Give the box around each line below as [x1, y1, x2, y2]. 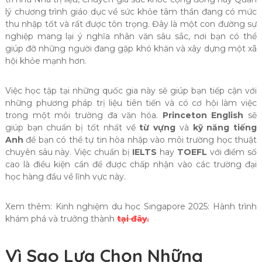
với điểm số [206, 147, 257, 158]
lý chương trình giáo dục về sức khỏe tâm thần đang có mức [5, 6, 257, 18]
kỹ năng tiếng [192, 122, 257, 133]
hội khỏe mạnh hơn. [5, 56, 87, 67]
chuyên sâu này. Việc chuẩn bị [5, 147, 133, 158]
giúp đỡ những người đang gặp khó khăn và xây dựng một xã [5, 43, 257, 54]
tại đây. [116, 213, 149, 225]
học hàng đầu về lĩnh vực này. [5, 171, 126, 182]
